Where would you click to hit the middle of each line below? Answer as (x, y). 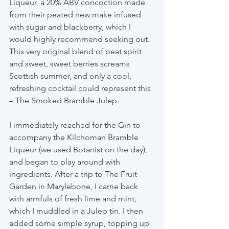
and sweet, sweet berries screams (71, 63)
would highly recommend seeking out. (81, 39)
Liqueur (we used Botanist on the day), (79, 149)
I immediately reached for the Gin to (76, 125)
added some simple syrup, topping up (80, 223)
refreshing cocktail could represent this (81, 88)
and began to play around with (66, 162)
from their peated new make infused (76, 14)
